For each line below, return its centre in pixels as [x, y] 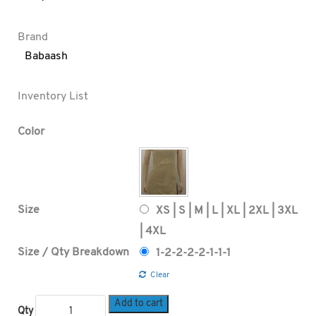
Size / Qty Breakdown [73, 252]
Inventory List [53, 96]
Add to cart [139, 303]
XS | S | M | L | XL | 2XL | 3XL [227, 211]
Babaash [46, 56]
